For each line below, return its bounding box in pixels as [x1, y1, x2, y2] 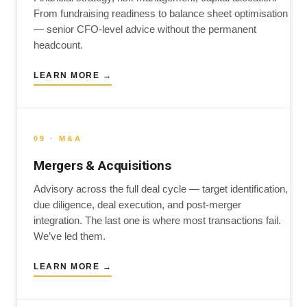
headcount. [34, 40, 83, 51]
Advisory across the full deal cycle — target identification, [34, 184, 288, 195]
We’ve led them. [34, 231, 106, 242]
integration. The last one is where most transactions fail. [34, 215, 281, 226]
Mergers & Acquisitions [34, 158, 171, 173]
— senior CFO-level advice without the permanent [34, 24, 256, 35]
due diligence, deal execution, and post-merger [34, 199, 241, 210]
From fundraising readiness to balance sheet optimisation [34, 8, 288, 19]
